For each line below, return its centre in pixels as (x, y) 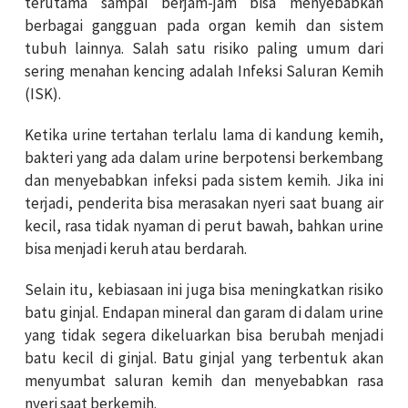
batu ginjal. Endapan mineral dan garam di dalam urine (204, 313)
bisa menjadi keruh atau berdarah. (136, 249)
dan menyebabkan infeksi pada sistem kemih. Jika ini (204, 181)
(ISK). (43, 94)
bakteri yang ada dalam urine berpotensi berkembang (204, 158)
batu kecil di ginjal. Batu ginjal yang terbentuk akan (204, 358)
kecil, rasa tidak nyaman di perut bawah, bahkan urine (204, 226)
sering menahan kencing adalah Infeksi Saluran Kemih (204, 71)
